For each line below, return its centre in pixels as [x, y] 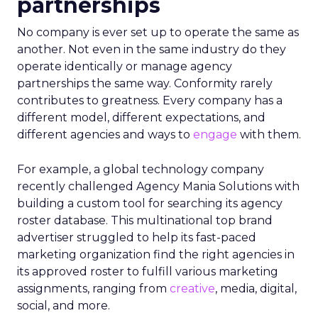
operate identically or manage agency [125, 66]
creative [192, 288]
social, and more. [64, 305]
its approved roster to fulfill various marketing [148, 271]
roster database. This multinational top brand [145, 220]
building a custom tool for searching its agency [150, 203]
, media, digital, [256, 288]
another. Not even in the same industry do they [152, 49]
